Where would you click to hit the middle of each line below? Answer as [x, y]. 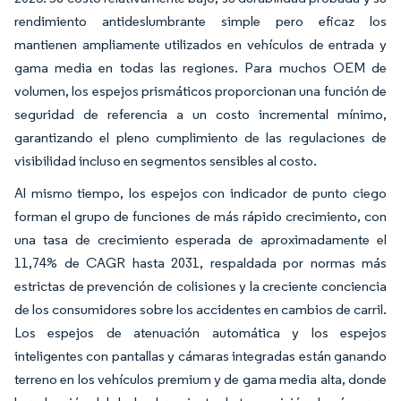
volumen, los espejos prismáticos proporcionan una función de [200, 90]
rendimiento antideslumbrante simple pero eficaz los [200, 21]
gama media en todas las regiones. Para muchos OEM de [200, 67]
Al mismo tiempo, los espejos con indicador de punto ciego [200, 192]
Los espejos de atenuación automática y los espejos [200, 332]
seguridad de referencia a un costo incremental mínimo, [200, 114]
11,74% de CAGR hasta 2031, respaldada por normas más [200, 262]
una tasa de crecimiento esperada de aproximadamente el [200, 239]
